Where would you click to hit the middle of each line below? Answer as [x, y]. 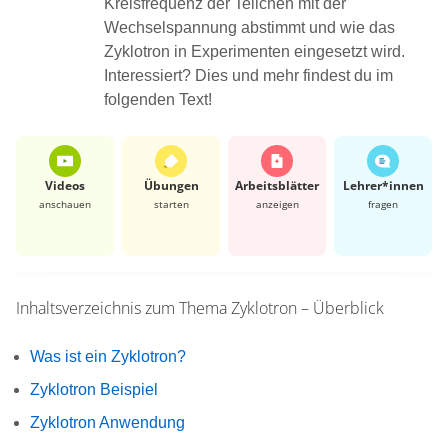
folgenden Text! [158, 99]
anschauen [65, 203]
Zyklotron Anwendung [107, 422]
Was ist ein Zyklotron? [108, 356]
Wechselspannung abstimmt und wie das [249, 27]
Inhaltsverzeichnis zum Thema [121, 307]
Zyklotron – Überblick [307, 307]
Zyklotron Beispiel [94, 389]
